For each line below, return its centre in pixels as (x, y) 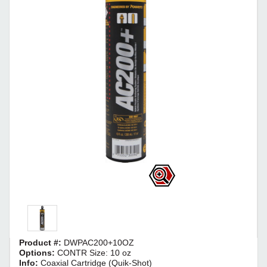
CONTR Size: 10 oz (94, 253)
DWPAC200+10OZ (99, 243)
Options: (38, 253)
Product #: (41, 243)
